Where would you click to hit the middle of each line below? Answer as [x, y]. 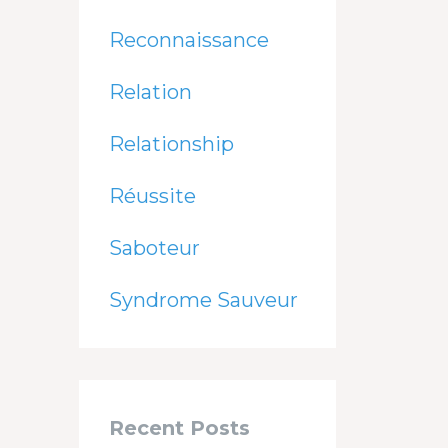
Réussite [152, 195]
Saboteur [154, 247]
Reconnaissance [188, 39]
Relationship [171, 143]
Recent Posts [179, 427]
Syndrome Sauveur [203, 299]
